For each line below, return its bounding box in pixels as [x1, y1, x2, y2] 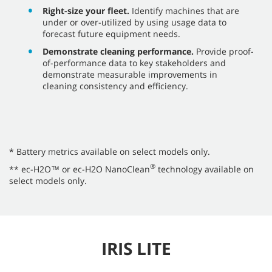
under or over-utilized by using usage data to [42, 16, 226, 28]
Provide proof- [194, 45, 254, 57]
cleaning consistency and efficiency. [42, 80, 188, 92]
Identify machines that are [129, 4, 239, 16]
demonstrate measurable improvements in [42, 68, 217, 80]
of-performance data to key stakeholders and [42, 56, 226, 69]
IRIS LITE [101, 236, 171, 260]
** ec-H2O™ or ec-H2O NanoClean [9, 163, 150, 175]
